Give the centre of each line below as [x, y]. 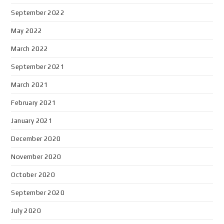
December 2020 [36, 139]
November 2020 [36, 157]
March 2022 [30, 49]
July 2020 [26, 211]
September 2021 [38, 67]
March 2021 [30, 85]
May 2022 [27, 31]
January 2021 [32, 121]
